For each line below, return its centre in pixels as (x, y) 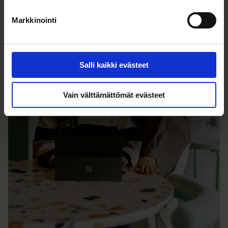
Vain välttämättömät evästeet (114, 95)
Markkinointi (34, 20)
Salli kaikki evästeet (114, 65)
